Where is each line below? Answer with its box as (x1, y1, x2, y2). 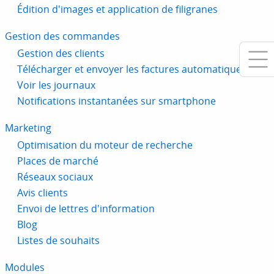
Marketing (5, 121, 51, 135)
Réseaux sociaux (17, 170, 93, 184)
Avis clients (17, 186, 68, 200)
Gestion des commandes (5, 29, 120, 43)
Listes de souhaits (17, 234, 100, 248)
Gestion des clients (17, 46, 105, 61)
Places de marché (17, 154, 98, 168)
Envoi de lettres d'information (17, 202, 155, 216)
